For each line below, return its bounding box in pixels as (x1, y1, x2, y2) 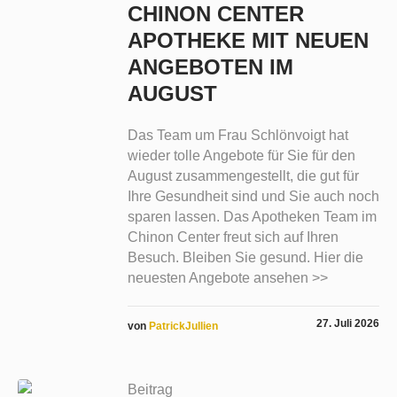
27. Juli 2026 (316, 317, 379, 331)
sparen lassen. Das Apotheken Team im (127, 209, 377, 225)
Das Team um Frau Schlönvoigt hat (127, 128, 348, 144)
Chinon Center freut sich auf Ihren (127, 230, 339, 245)
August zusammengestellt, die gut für (127, 168, 359, 184)
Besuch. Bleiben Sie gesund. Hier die (127, 250, 363, 266)
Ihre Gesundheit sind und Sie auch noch (127, 189, 379, 205)
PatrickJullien (148, 320, 218, 333)
